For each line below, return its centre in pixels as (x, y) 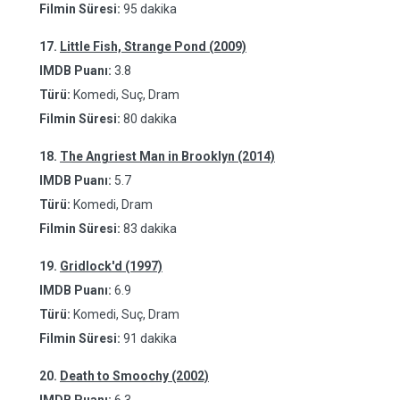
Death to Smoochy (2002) (134, 376)
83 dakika (150, 229)
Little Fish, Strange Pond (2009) (153, 46)
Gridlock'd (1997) (111, 266)
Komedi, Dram (112, 204)
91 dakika (150, 338)
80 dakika (150, 119)
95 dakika (150, 9)
